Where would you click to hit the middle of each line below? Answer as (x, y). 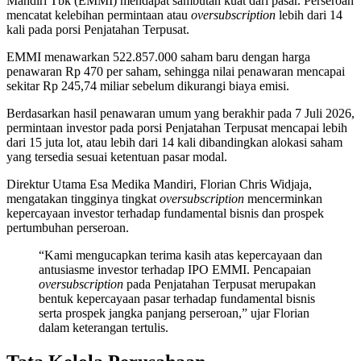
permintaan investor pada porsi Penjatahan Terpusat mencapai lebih (177, 127)
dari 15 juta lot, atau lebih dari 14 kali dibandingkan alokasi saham (174, 142)
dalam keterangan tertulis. (104, 327)
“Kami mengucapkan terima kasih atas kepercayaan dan (180, 255)
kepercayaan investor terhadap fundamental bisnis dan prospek (165, 213)
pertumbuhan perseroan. (68, 227)
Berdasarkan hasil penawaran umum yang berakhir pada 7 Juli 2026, (180, 113)
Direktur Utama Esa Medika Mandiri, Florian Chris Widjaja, (159, 184)
